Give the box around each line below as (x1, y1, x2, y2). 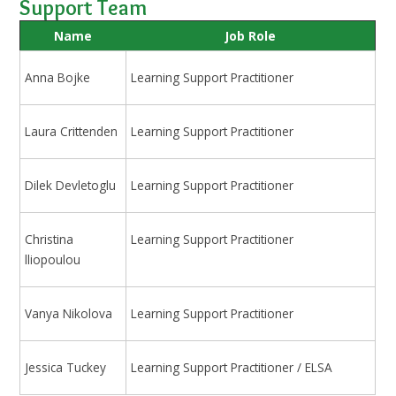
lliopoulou (25, 251, 81, 269)
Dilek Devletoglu (25, 177, 117, 194)
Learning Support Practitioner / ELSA (131, 359, 333, 377)
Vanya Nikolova (25, 305, 113, 323)
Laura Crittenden (25, 123, 118, 141)
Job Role (225, 27, 276, 44)
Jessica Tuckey (25, 359, 107, 377)
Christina (25, 231, 74, 248)
